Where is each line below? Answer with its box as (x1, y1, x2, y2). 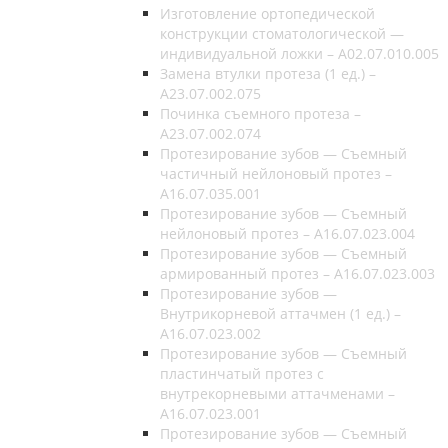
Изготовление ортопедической (160, 3, 375, 23)
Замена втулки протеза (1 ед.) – (160, 63, 376, 83)
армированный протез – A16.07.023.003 (160, 263, 435, 283)
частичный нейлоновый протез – (160, 163, 392, 183)
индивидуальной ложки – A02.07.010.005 (160, 43, 439, 63)
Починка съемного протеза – (160, 103, 361, 123)
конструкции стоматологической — (160, 23, 404, 43)
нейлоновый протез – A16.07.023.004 (160, 223, 415, 243)
